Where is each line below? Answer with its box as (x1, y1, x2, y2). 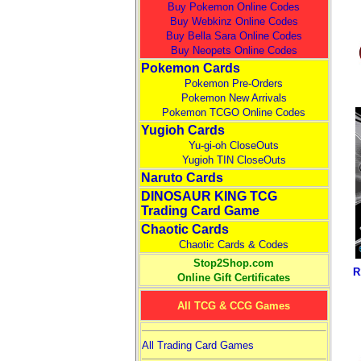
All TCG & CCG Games (177, 300, 290, 312)
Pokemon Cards (140, 61, 240, 75)
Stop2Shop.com (193, 257, 274, 269)
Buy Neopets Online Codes (170, 44, 297, 56)
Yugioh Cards (140, 123, 225, 137)
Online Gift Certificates (177, 272, 290, 284)
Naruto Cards (140, 171, 223, 185)
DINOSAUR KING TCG (140, 189, 277, 203)
